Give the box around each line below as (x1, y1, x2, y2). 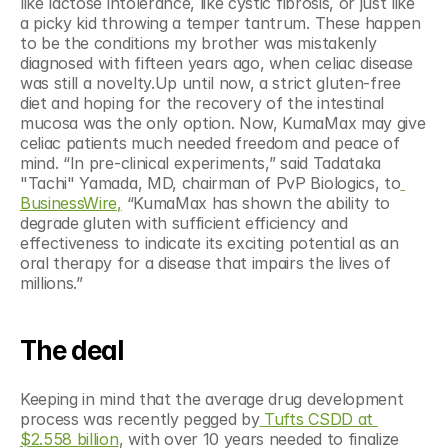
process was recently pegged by (20, 409, 260, 429)
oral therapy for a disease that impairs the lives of (20, 253, 391, 273)
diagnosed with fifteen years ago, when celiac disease (20, 53, 414, 73)
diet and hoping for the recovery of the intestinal (20, 93, 384, 113)
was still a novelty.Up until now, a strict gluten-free (20, 73, 401, 93)
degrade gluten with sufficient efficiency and (20, 213, 348, 233)
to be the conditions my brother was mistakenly (20, 33, 377, 53)
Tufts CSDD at (259, 409, 373, 429)
